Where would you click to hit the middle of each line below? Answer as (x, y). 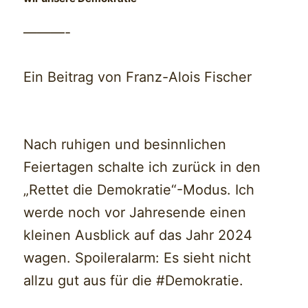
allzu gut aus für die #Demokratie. (134, 281)
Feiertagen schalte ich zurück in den (142, 167)
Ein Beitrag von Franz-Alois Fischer (138, 77)
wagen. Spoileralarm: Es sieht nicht (137, 258)
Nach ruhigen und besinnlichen (125, 145)
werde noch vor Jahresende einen (135, 213)
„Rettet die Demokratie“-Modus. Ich (139, 190)
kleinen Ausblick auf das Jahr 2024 (138, 235)
